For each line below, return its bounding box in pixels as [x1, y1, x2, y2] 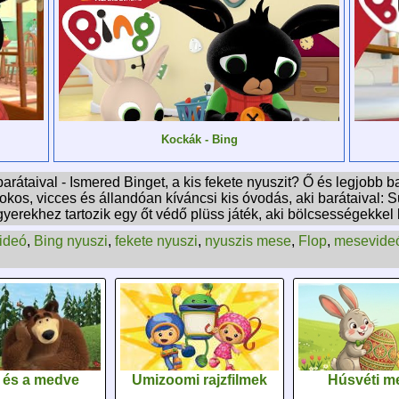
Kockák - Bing [160, 132, 238, 146]
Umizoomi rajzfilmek [132, 372, 267, 388]
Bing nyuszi [34, 233, 108, 249]
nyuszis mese [205, 233, 291, 249]
